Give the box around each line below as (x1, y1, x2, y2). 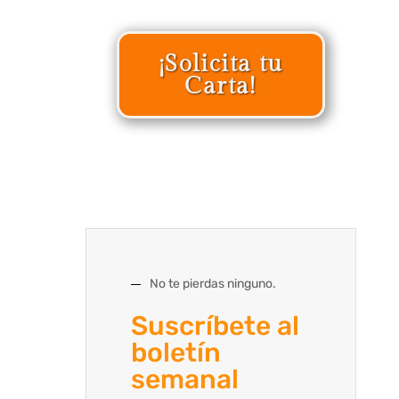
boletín (130, 337, 221, 370)
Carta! (184, 73, 256, 101)
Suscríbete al (130, 310, 299, 343)
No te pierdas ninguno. (149, 276, 276, 292)
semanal (130, 363, 239, 396)
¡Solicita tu (158, 51, 283, 78)
